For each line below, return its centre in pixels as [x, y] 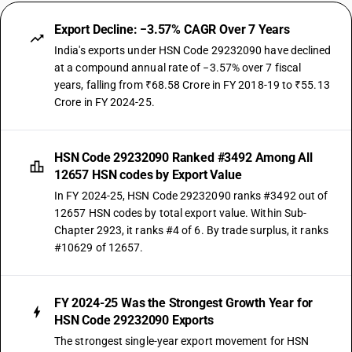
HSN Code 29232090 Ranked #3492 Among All [183, 158]
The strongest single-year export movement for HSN [182, 341]
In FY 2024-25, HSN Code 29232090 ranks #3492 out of [191, 196]
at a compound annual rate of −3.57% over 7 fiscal [178, 68]
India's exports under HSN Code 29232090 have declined [193, 50]
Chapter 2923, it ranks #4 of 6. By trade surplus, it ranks [191, 230]
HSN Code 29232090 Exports [134, 320]
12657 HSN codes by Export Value [148, 175]
